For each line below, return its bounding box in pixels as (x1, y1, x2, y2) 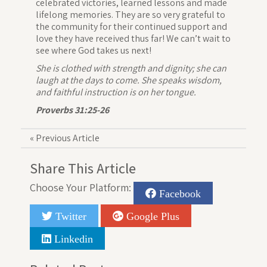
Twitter (52, 210, 86, 222)
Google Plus (123, 210, 179, 222)
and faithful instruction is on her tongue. (36, 86, 196, 99)
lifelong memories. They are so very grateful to (36, 8, 225, 21)
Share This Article (30, 159, 136, 178)
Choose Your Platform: (30, 181, 133, 195)
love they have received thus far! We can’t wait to (36, 32, 231, 45)
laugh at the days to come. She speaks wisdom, (36, 74, 222, 87)
